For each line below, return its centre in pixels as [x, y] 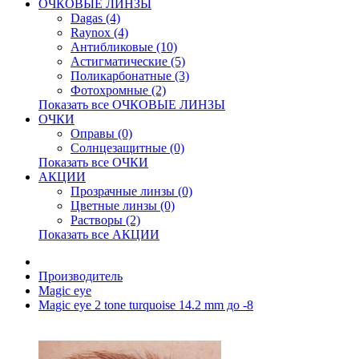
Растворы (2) [105, 220]
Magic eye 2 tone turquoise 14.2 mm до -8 [146, 305]
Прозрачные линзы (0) [131, 191]
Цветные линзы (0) [123, 206]
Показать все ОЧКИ [93, 162]
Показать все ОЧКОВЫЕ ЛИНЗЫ [132, 105]
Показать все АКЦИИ [99, 234]
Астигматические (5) [128, 61]
